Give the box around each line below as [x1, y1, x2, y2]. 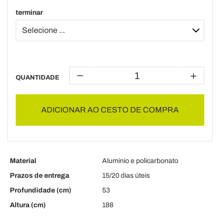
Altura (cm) [10, 201, 46, 209]
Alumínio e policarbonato [102, 157, 178, 165]
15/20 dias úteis [102, 172, 150, 179]
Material [10, 157, 36, 165]
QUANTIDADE [16, 74, 59, 81]
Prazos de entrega [10, 172, 69, 179]
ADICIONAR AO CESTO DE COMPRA [41, 106, 179, 114]
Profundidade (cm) [10, 187, 71, 194]
